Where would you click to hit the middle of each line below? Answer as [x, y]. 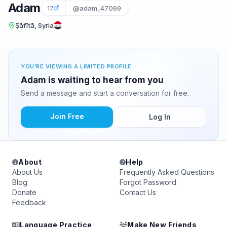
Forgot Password [148, 182]
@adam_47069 [97, 8]
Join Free [67, 116]
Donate [24, 192]
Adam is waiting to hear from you [92, 80]
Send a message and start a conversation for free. [105, 93]
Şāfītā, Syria [34, 25]
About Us [27, 172]
